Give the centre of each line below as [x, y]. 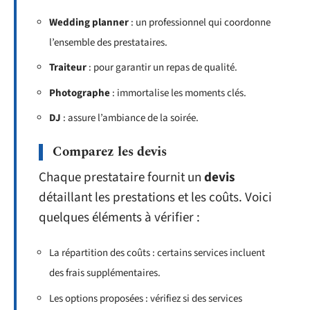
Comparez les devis [110, 152]
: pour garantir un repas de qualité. [162, 67]
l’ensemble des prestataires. [108, 42]
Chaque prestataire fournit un [121, 177]
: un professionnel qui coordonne [200, 22]
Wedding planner [89, 22]
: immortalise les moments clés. [178, 93]
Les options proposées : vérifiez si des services [146, 298]
